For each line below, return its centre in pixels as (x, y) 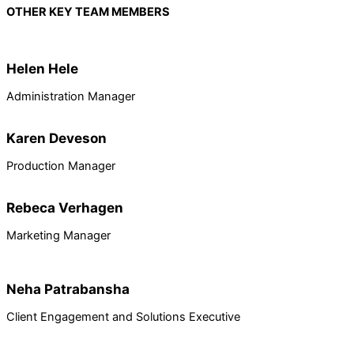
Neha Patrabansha (68, 288)
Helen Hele (42, 68)
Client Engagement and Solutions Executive (123, 317)
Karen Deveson (56, 138)
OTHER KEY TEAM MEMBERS (88, 11)
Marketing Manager (58, 236)
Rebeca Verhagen (65, 208)
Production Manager (61, 166)
